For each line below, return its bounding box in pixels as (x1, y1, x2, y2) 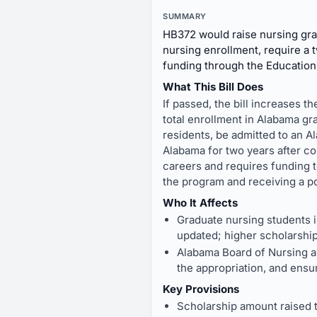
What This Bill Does (163, 80, 263, 93)
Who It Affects (163, 196, 238, 209)
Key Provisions (163, 282, 239, 296)
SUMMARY (163, 11, 207, 21)
